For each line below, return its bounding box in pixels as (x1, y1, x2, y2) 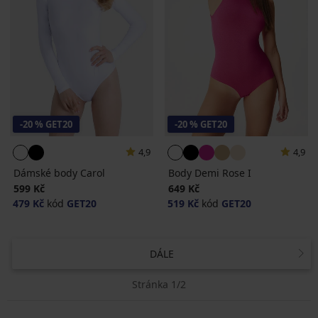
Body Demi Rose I (168, 165, 251, 180)
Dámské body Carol (13, 165, 105, 180)
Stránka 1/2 (132, 277, 186, 291)
